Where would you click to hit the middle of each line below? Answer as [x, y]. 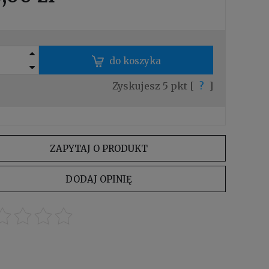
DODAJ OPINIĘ [98, 179]
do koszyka [135, 61]
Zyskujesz [138, 86]
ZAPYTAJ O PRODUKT [98, 148]
